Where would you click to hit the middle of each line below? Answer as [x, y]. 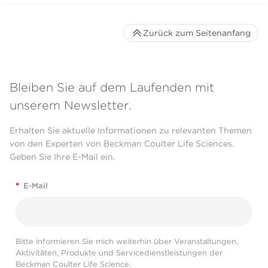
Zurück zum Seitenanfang [197, 33]
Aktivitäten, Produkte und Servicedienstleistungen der [119, 253]
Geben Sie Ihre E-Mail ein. [62, 156]
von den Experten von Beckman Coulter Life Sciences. [122, 143]
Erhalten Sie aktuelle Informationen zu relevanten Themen [131, 130]
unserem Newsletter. [71, 105]
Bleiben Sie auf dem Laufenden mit [112, 87]
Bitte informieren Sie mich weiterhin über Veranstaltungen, [127, 242]
